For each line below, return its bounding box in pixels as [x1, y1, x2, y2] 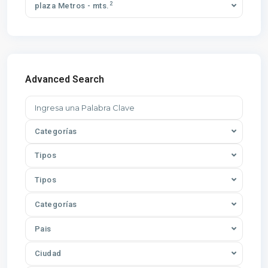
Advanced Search [25, 74, 104, 86]
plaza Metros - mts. [35, 1, 109, 11]
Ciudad [35, 249, 62, 258]
